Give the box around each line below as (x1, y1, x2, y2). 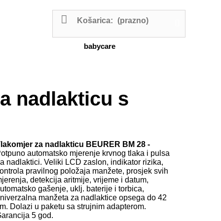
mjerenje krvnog (70, 149, 126, 157)
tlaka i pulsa (128, 149, 170, 157)
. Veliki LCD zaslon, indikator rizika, (40, 158, 163, 166)
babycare (83, 42, 115, 50)
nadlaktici (6, 158, 40, 166)
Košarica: (77, 16, 113, 25)
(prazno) (117, 16, 148, 25)
